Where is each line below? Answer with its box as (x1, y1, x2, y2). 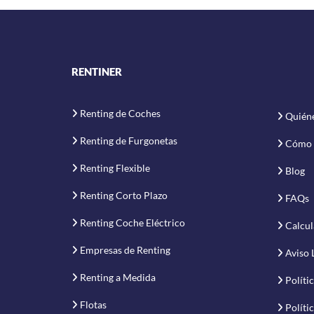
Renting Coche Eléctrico (80, 216, 185, 228)
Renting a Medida (80, 271, 156, 283)
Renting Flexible (80, 161, 150, 174)
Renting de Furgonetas (80, 134, 177, 146)
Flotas (80, 298, 107, 310)
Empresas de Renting (80, 243, 170, 256)
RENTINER (71, 64, 122, 78)
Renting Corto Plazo (80, 189, 168, 201)
